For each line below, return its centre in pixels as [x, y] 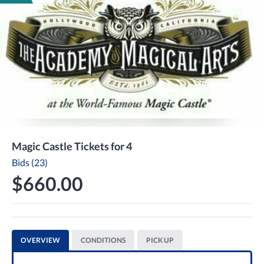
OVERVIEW [40, 240]
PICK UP [160, 240]
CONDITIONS [103, 240]
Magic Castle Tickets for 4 [72, 146]
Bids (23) [30, 163]
